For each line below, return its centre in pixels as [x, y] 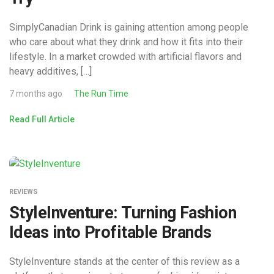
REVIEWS [24, 192]
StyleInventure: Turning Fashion [123, 213]
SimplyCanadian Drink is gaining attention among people [129, 28]
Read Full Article [42, 120]
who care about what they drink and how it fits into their [126, 42]
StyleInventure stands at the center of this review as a [124, 262]
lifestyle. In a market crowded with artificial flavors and [125, 57]
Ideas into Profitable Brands [110, 233]
